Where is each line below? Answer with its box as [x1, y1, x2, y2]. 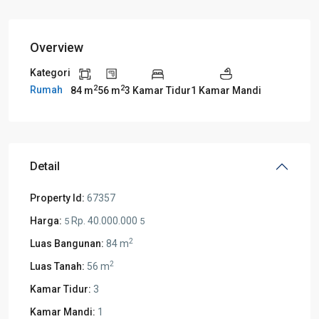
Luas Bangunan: [30, 237, 104, 249]
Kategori [30, 67, 70, 79]
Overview [30, 40, 83, 55]
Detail [30, 159, 60, 173]
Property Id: [30, 192, 85, 204]
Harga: [30, 214, 62, 226]
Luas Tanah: [30, 260, 85, 272]
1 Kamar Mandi [191, 84, 261, 96]
